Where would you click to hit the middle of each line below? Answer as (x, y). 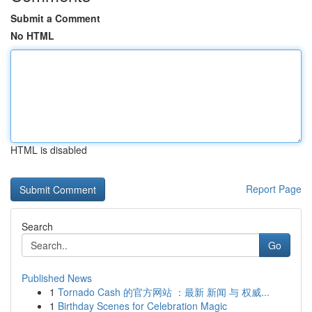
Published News (57, 278)
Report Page (274, 189)
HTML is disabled (49, 150)
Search (37, 226)
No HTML (32, 36)
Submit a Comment (55, 18)
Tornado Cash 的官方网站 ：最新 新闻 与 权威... (164, 292)
